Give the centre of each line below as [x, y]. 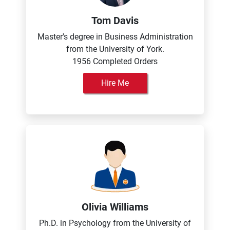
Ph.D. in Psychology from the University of [115, 223]
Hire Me [115, 83]
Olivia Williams [115, 207]
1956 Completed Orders [115, 61]
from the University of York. [115, 49]
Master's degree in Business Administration [115, 37]
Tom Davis [115, 21]
